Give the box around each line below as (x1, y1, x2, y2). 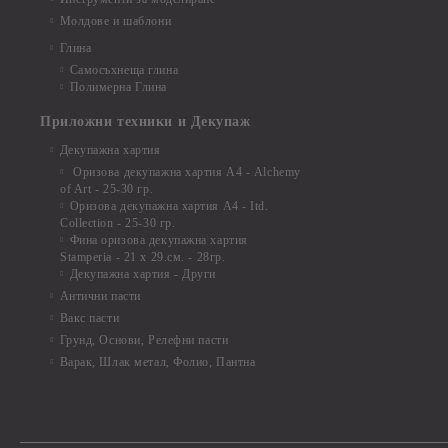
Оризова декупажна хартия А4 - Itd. (69, 199, 269, 213)
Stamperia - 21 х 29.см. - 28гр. (60, 250, 226, 264)
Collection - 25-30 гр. (60, 216, 176, 230)
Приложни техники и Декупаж (40, 114, 251, 129)
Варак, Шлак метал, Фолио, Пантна (59, 355, 256, 369)
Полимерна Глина (69, 80, 167, 94)
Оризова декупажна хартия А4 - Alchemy (69, 165, 301, 179)
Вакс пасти (59, 311, 120, 325)
